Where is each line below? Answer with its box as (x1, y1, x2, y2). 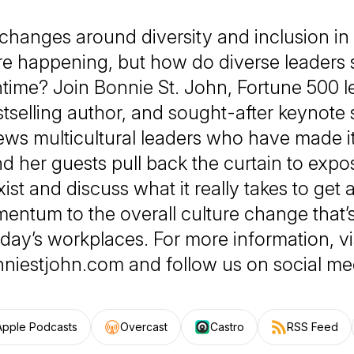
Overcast (120, 320, 168, 333)
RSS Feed (287, 320, 338, 333)
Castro (210, 320, 244, 333)
